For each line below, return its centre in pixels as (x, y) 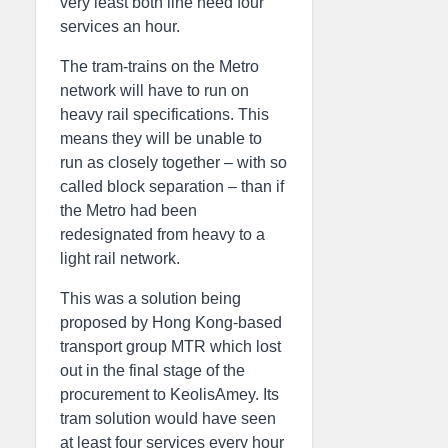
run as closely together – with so (173, 162)
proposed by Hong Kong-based (171, 322)
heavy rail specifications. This (164, 114)
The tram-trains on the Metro (159, 66)
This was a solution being (150, 298)
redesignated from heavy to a (162, 234)
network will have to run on (154, 90)
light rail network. (120, 258)
